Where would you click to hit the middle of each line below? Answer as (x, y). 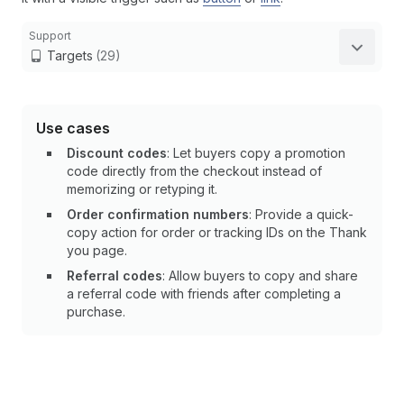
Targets (70, 55)
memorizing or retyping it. (142, 189)
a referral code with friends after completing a (204, 294)
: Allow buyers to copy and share (260, 275)
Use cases (73, 128)
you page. (97, 250)
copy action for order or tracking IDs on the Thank (217, 232)
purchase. (96, 312)
